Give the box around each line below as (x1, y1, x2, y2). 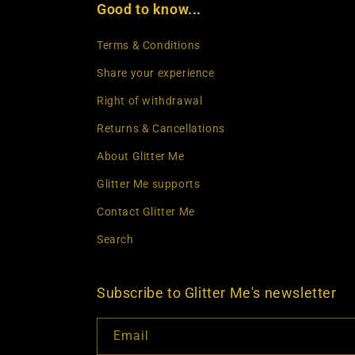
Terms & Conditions (97, 39, 200, 52)
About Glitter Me (97, 150, 185, 162)
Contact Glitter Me (97, 205, 195, 218)
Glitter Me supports (97, 177, 200, 190)
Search (97, 233, 134, 246)
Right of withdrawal (97, 94, 203, 107)
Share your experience (97, 67, 215, 79)
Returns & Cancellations (97, 122, 225, 135)
